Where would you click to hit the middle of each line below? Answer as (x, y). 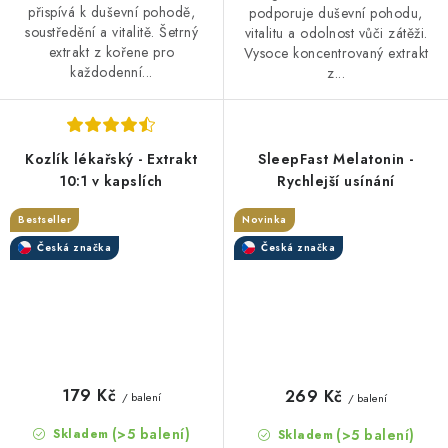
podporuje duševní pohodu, (336, 12)
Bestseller (44, 219)
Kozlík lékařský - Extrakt (111, 158)
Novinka (264, 219)
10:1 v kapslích (111, 180)
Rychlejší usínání (336, 180)
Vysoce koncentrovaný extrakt (336, 52)
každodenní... (111, 71)
